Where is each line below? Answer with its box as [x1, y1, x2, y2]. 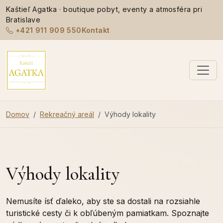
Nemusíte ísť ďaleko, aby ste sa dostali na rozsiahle [6, 196, 200, 207]
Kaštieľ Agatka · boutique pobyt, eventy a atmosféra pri [6, 5, 203, 13]
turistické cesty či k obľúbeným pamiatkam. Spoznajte [6, 208, 209, 219]
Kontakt [81, 26, 110, 34]
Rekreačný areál [40, 110, 94, 118]
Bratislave [6, 15, 41, 24]
